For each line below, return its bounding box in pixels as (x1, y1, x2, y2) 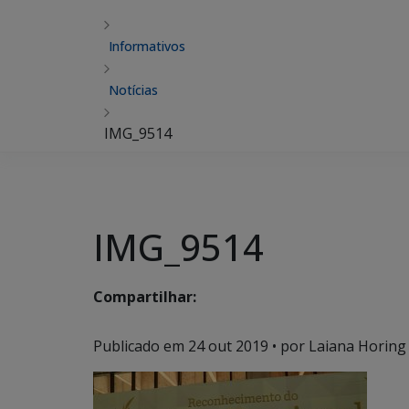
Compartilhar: (93, 287, 196, 308)
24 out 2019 (188, 336, 268, 356)
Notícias (109, 81, 158, 99)
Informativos (109, 37, 185, 55)
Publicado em (93, 336, 188, 356)
